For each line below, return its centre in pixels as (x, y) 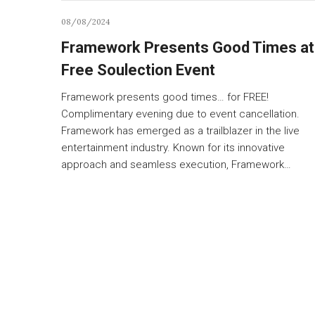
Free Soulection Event (138, 70)
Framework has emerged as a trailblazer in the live (180, 130)
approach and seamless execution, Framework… (176, 164)
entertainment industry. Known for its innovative (173, 147)
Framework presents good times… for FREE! (165, 97)
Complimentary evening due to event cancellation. (180, 114)
